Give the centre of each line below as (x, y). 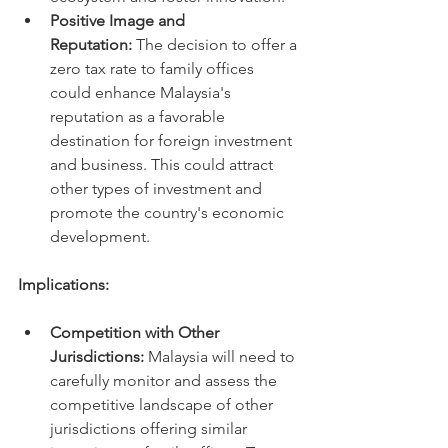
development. (100, 236)
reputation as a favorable (139, 116)
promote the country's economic (169, 212)
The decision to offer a (216, 44)
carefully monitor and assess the (165, 380)
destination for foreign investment (173, 140)
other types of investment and (158, 188)
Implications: (63, 284)
